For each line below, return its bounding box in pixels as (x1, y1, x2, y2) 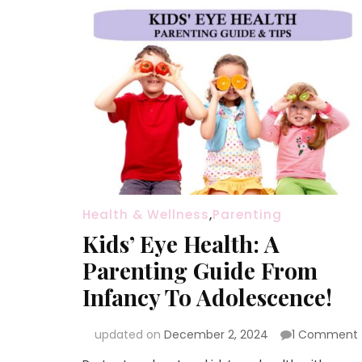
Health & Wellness (82, 206, 209, 224)
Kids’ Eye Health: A (82, 229, 280, 259)
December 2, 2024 (164, 326, 268, 343)
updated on (95, 326, 164, 343)
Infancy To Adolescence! (82, 282, 332, 313)
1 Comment (292, 326, 358, 343)
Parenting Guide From (82, 255, 318, 286)
